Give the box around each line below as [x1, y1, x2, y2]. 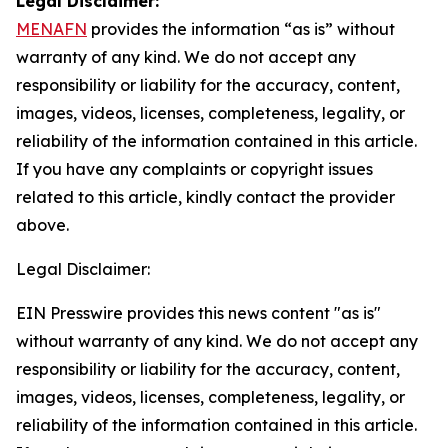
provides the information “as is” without [87, 19, 395, 39]
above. [16, 215, 69, 235]
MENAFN [16, 19, 87, 39]
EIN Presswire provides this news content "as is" [16, 303, 381, 323]
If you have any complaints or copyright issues [16, 159, 373, 179]
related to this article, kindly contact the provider [16, 187, 395, 207]
